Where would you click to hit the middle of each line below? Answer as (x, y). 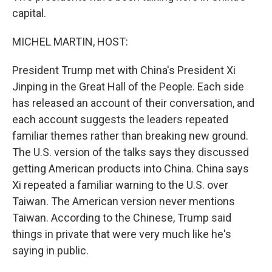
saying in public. (50, 250)
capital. (29, 13)
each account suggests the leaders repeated (120, 119)
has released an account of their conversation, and (133, 103)
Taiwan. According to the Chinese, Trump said (122, 218)
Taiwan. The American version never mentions (124, 201)
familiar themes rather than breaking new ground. (130, 136)
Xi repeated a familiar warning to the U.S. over (120, 185)
